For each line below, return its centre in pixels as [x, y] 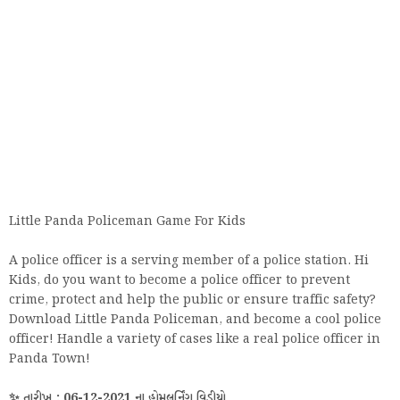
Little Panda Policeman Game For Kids [127, 221]
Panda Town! [50, 359]
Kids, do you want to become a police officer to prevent [179, 280]
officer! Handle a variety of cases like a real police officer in [195, 339]
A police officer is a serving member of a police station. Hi [189, 261]
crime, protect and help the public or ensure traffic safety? [192, 300]
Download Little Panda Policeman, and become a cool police [195, 320]
